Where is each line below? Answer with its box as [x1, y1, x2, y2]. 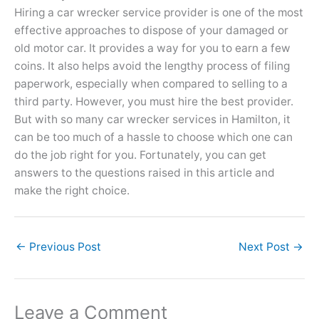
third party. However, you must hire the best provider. [14, 95, 293, 109]
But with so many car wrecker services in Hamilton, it [14, 113, 291, 127]
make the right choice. [14, 184, 130, 198]
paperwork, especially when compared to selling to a [14, 77, 288, 91]
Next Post [239, 239, 293, 253]
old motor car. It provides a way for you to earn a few [14, 41, 291, 56]
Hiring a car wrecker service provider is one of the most [14, 6, 303, 20]
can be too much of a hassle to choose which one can [14, 130, 293, 145]
